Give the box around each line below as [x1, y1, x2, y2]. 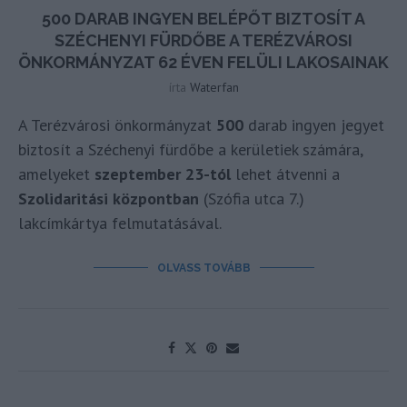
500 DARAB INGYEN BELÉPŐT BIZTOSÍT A [42, 8, 365, 28]
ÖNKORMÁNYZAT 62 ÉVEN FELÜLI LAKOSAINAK [18, 52, 389, 72]
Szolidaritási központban [18, 187, 199, 209]
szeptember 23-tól [94, 163, 231, 184]
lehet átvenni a [231, 163, 340, 184]
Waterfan [189, 78, 239, 95]
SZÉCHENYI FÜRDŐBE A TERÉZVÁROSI [55, 30, 352, 50]
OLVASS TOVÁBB [156, 261, 251, 274]
